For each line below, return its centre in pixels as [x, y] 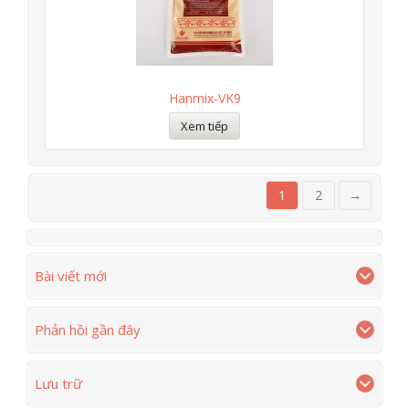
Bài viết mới [71, 276]
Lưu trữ [58, 383]
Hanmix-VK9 [204, 98]
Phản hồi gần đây [88, 330]
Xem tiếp [204, 126]
